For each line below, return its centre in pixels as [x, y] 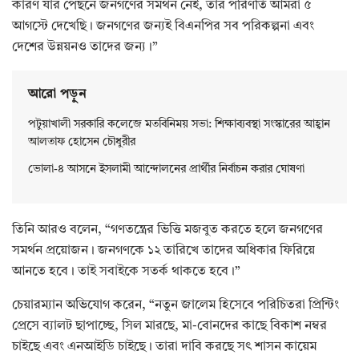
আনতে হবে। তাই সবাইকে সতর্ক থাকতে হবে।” [126, 272]
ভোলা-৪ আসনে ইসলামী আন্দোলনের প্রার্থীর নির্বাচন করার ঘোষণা [166, 169]
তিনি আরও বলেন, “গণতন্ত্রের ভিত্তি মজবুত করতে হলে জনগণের [167, 230]
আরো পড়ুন [57, 95]
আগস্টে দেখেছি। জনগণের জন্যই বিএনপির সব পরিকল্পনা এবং [163, 27]
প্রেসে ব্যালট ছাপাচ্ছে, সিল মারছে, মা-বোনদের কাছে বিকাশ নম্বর [169, 327]
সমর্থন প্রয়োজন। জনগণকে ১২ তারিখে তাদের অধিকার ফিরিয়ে [163, 251]
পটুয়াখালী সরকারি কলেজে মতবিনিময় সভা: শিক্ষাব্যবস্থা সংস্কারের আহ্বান [179, 125]
